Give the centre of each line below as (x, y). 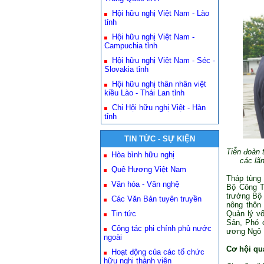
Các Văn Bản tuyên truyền (156, 199)
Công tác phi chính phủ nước (161, 228)
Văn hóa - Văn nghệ (145, 184)
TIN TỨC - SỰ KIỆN (160, 139)
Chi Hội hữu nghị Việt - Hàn (159, 108)
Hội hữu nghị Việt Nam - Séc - (164, 60)
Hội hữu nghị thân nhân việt (159, 84)
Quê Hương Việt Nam (149, 169)
